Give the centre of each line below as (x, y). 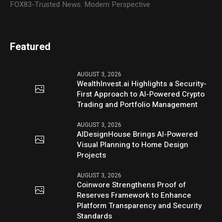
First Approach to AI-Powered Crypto (141, 94)
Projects (92, 155)
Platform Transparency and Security (139, 206)
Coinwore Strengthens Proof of (132, 185)
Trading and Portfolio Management (138, 105)
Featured (30, 47)
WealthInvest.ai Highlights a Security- (142, 84)
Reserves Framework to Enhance (134, 195)
